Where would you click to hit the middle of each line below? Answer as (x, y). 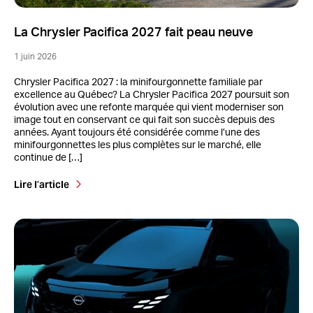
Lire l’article (42, 184)
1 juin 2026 (35, 56)
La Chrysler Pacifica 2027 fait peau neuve (133, 32)
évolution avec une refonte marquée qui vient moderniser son (149, 107)
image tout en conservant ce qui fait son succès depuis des (144, 120)
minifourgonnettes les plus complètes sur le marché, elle (138, 145)
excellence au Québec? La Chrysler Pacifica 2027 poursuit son (152, 95)
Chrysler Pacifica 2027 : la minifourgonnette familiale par (138, 82)
